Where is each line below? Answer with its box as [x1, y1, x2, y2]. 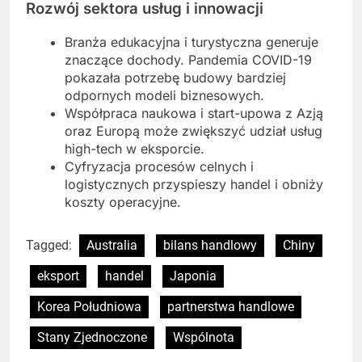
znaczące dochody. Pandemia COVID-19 [65, 51, 312, 68]
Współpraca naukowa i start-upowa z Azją [65, 104, 323, 121]
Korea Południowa [37, 298, 141, 314]
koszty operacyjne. [65, 193, 181, 210]
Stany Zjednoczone [37, 329, 147, 345]
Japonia [170, 267, 217, 284]
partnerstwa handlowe [167, 298, 294, 314]
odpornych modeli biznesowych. [65, 86, 264, 103]
